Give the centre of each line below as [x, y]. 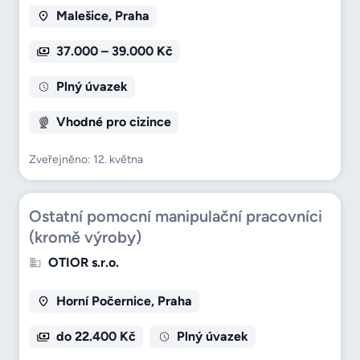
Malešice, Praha [102, 16]
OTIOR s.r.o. [84, 263]
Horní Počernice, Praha [124, 301]
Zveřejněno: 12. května [86, 160]
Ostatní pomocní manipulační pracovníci [176, 217]
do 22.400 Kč [96, 337]
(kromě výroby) [85, 237]
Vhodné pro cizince [113, 122]
